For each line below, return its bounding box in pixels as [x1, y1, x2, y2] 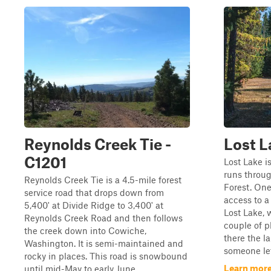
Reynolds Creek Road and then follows [24, 212, 183, 223]
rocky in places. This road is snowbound [24, 250, 188, 261]
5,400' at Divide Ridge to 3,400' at [24, 200, 163, 211]
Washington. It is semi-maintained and [24, 238, 183, 249]
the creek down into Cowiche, [24, 225, 146, 236]
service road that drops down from [24, 187, 164, 198]
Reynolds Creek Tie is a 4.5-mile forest [24, 174, 181, 185]
